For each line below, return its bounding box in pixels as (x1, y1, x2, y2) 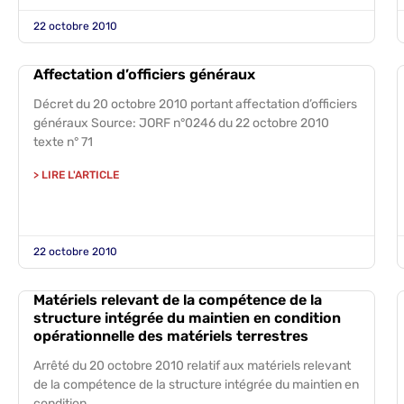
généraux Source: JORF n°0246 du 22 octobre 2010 (33, 115, 329, 131)
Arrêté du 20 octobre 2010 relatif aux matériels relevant (33, 358, 351, 373)
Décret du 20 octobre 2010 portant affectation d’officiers (33, 96, 357, 112)
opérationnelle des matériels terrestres (33, 327, 308, 344)
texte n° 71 (33, 134, 93, 150)
